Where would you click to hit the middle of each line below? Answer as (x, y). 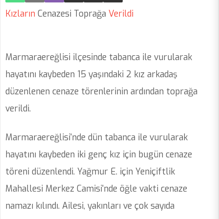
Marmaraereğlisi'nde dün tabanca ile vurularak (97, 138)
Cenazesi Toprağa (71, 14)
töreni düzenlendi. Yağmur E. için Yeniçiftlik (90, 172)
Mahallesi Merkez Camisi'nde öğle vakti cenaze (96, 189)
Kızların (20, 14)
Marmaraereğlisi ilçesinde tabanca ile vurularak (99, 57)
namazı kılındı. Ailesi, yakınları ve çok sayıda (90, 206)
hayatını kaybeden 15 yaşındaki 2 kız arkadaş (91, 75)
